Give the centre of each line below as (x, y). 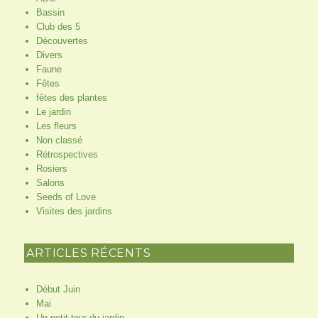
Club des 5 (58, 26)
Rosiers (51, 168)
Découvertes (62, 40)
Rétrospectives (67, 154)
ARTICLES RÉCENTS (89, 253)
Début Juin (58, 290)
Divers (49, 55)
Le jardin (53, 111)
